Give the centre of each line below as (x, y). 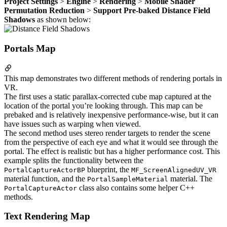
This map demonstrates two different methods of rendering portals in (113, 78)
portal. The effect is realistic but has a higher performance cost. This (112, 151)
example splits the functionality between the (74, 160)
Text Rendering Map (47, 216)
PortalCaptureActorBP (45, 170)
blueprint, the (108, 169)
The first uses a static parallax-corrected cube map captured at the (108, 96)
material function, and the (46, 178)
